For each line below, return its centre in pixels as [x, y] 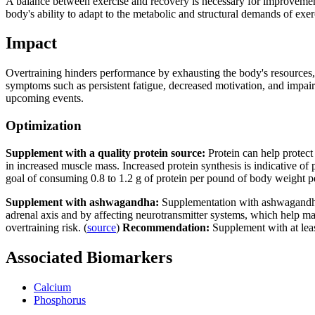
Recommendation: [167, 227]
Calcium [52, 287]
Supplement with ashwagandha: [82, 202]
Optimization [44, 126]
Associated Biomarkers [89, 257]
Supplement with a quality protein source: [107, 153]
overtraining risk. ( [46, 227]
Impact [31, 43]
